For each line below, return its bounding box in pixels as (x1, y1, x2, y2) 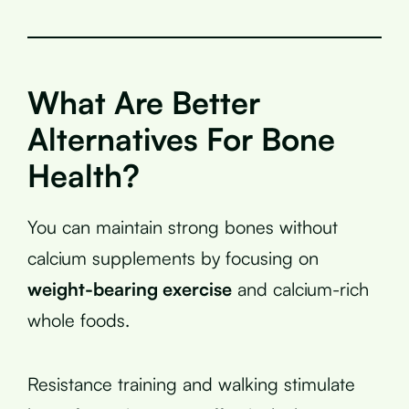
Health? (27, 155, 140, 194)
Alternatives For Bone (27, 119, 335, 158)
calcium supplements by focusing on (27, 246, 319, 269)
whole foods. (27, 308, 130, 331)
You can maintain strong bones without (27, 215, 338, 238)
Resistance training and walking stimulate (27, 372, 355, 395)
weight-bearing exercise (27, 277, 232, 300)
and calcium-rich (232, 277, 369, 300)
